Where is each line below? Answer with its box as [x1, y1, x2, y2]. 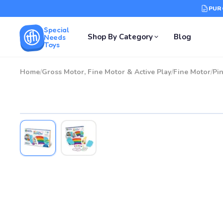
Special [44, 24, 69, 34]
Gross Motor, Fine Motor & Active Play [42, 67, 171, 77]
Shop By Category [88, 32, 153, 42]
